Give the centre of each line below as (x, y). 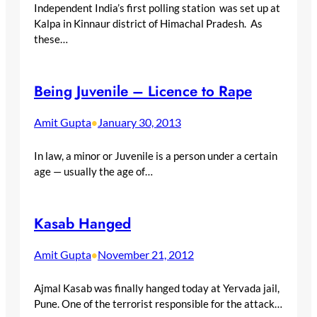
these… (51, 39)
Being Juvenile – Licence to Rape (143, 92)
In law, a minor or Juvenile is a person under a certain (156, 155)
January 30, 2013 (139, 122)
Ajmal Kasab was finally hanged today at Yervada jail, (157, 288)
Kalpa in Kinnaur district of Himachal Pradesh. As (148, 24)
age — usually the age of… (93, 171)
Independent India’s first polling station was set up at (157, 8)
